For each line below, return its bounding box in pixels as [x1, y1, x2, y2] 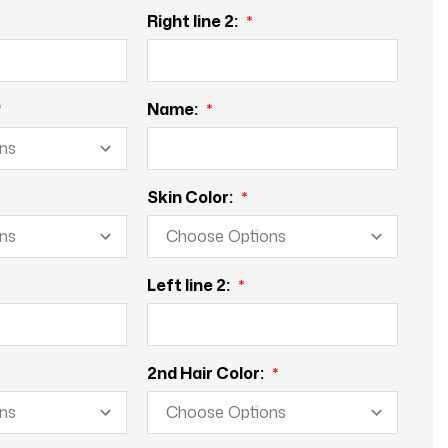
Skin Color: [147, 185, 237, 208]
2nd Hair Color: [147, 361, 268, 384]
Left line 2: [147, 273, 234, 296]
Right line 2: [147, 9, 242, 32]
